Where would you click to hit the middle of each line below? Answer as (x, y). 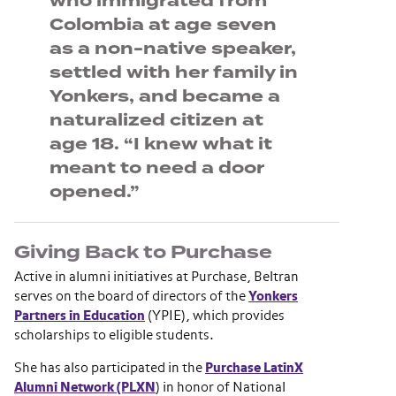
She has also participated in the (110, 369)
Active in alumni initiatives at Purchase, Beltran (156, 278)
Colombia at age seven (163, 25)
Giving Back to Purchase (143, 253)
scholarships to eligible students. (114, 336)
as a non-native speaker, (173, 49)
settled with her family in (174, 73)
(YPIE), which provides (215, 316)
